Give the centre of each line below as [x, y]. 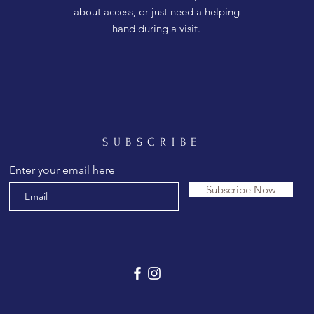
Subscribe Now [241, 189]
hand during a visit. [156, 28]
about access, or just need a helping [156, 11]
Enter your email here [62, 170]
